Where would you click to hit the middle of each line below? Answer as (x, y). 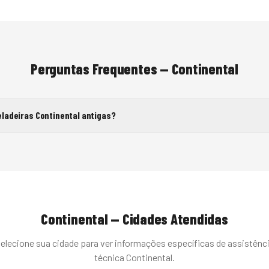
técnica (110, 257)
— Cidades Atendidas (168, 219)
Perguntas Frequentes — (101, 69)
